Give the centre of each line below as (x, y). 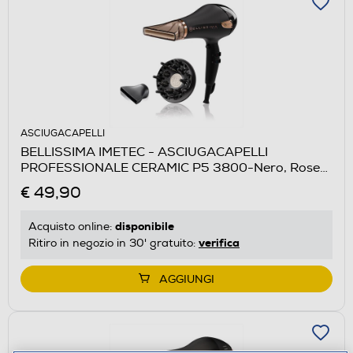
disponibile (145, 226)
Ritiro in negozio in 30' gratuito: (113, 243)
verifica (219, 242)
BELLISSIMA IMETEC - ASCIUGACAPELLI (144, 152)
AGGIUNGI (187, 279)
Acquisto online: (72, 226)
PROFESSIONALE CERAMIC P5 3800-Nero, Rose (170, 167)
